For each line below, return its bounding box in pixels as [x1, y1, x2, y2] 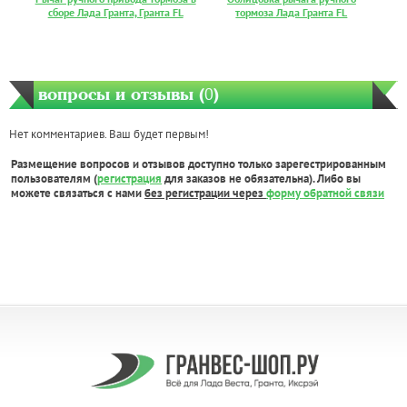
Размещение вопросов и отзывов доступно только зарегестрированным [11, 156, 386, 173]
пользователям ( [11, 171, 97, 187]
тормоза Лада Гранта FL [235, 5, 348, 20]
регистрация [97, 171, 162, 187]
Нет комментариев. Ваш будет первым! [9, 126, 209, 143]
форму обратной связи [266, 185, 384, 202]
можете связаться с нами [11, 185, 144, 202]
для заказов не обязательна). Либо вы [162, 171, 361, 187]
